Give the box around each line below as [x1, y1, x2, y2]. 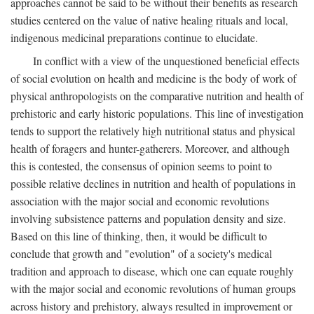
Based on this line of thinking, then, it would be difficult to [11, 228, 267, 243]
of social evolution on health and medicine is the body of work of [11, 71, 296, 86]
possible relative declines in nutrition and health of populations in [11, 176, 296, 191]
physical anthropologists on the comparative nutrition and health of [11, 88, 303, 103]
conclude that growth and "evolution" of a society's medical [11, 246, 272, 261]
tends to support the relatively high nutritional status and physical [11, 123, 295, 138]
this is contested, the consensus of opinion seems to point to [11, 158, 272, 173]
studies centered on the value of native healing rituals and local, [11, 13, 288, 27]
